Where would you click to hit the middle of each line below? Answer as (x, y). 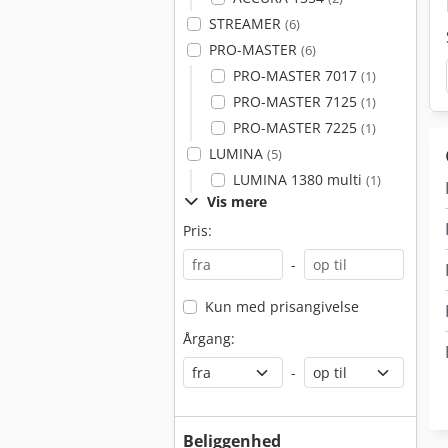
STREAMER (246, 23)
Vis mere (237, 201)
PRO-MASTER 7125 (296, 101)
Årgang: (209, 338)
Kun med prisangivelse (281, 306)
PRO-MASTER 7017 (296, 75)
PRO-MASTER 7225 (296, 127)
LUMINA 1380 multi (299, 179)
